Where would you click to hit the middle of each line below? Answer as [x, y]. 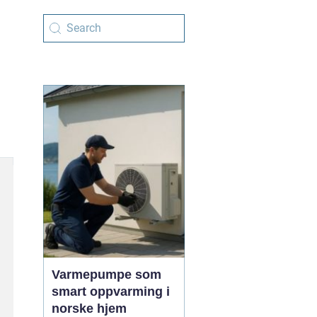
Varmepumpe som [106, 275]
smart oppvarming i [111, 292]
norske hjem [89, 309]
